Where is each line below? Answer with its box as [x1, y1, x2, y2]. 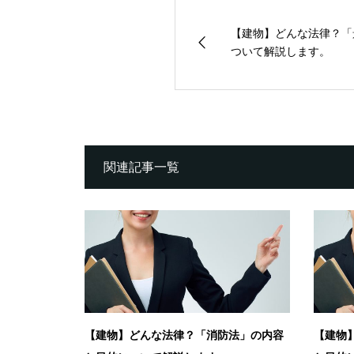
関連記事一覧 [104, 158, 179, 176]
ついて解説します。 [231, 45, 330, 58]
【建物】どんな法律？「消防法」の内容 [85, 327, 284, 343]
